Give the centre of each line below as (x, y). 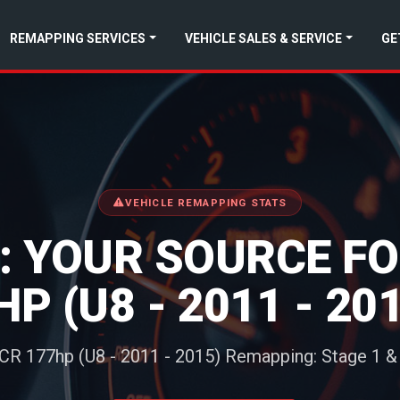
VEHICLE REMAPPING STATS (206, 202)
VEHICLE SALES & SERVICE (264, 38)
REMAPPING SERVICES (78, 38)
